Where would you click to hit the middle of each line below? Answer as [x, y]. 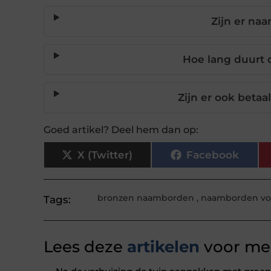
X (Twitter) [105, 155]
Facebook [212, 155]
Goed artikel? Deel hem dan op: [121, 130]
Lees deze [83, 247]
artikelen [161, 247]
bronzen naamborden [145, 198]
